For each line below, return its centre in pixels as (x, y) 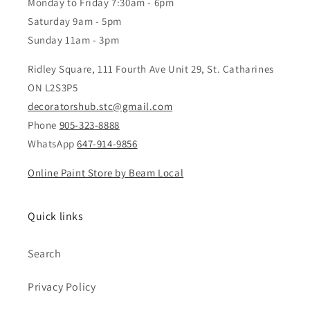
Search (45, 254)
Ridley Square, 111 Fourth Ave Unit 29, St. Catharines (151, 69)
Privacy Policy (62, 287)
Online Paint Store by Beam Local (106, 173)
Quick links (56, 217)
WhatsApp (53, 144)
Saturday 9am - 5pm (75, 21)
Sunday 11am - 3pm (74, 40)
